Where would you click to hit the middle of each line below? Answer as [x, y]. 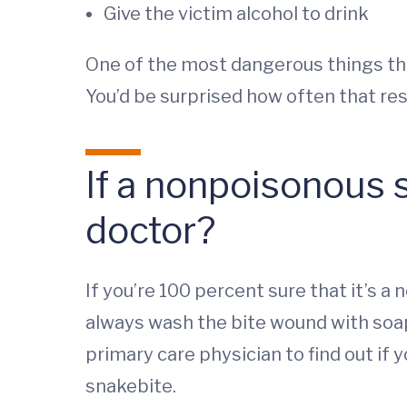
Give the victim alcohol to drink [236, 14]
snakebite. [131, 386]
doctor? [150, 230]
